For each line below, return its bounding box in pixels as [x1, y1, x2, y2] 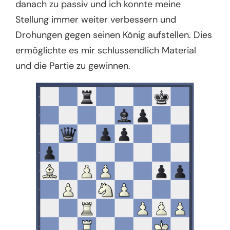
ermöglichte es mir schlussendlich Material [15, 44, 197, 56]
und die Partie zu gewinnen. [15, 59, 133, 72]
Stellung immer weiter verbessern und [15, 13, 177, 26]
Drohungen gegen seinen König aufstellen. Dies [15, 28, 213, 41]
